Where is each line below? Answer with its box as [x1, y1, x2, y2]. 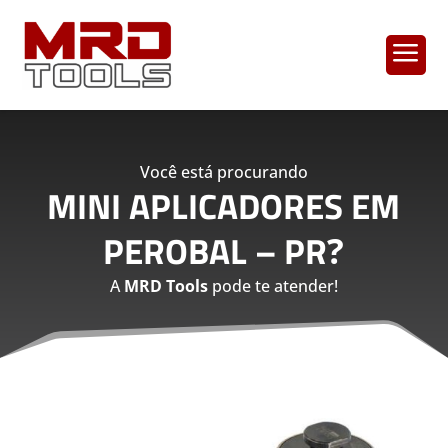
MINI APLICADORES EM [47, 178, 401, 233]
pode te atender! [207, 274, 338, 297]
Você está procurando [139, 160, 308, 183]
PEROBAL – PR [103, 223, 328, 278]
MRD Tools [123, 274, 208, 297]
